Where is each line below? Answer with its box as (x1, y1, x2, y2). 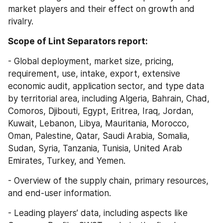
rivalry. (8, 16, 33, 26)
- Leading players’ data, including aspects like (8, 208, 188, 218)
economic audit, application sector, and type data (8, 81, 204, 91)
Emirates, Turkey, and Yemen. (8, 156, 125, 166)
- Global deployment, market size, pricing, (8, 56, 174, 66)
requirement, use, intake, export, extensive (8, 69, 180, 79)
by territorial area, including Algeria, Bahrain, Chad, (8, 94, 210, 104)
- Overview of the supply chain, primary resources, (8, 176, 209, 186)
